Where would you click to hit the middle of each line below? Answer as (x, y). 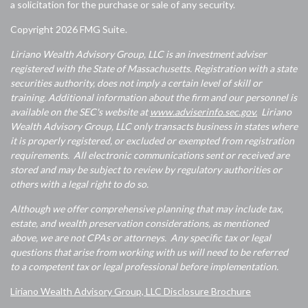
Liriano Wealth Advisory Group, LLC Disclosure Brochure (131, 291)
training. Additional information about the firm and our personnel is (154, 97)
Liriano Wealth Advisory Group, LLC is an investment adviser (139, 54)
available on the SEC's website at (80, 112)
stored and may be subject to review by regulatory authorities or (146, 169)
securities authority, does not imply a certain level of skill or (136, 83)
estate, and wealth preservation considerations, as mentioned (140, 223)
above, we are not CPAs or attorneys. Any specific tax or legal (141, 238)
